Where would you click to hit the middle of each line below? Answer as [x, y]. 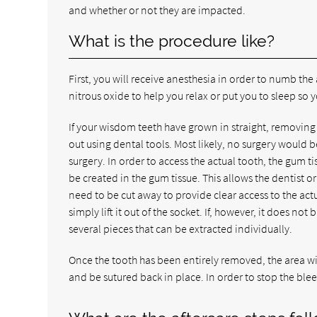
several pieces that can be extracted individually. [181, 228]
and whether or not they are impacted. [157, 10]
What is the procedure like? [172, 41]
